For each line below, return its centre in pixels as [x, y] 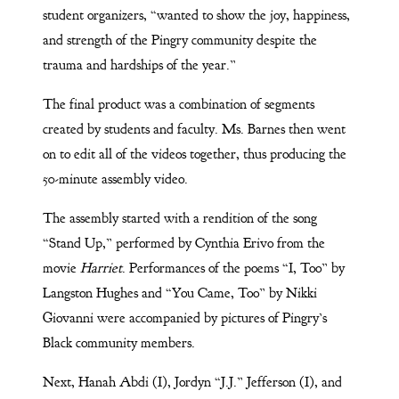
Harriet [101, 268]
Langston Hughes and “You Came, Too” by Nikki [179, 293]
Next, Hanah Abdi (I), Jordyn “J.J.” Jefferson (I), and [192, 382]
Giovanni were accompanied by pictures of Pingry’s [184, 318]
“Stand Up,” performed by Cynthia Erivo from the [183, 243]
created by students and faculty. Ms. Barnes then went [194, 129]
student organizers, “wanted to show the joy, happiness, [196, 15]
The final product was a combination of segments [178, 104]
